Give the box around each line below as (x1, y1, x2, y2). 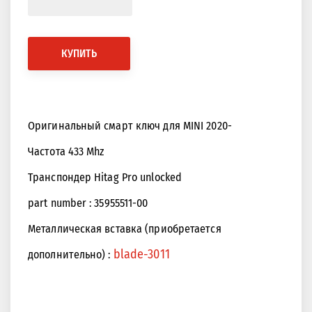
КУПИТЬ (61, 47, 97, 61)
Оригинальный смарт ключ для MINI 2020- (28, 119, 232, 133)
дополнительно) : (28, 248, 114, 262)
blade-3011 (113, 247, 170, 263)
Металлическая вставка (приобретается (28, 222, 221, 236)
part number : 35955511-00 (28, 196, 148, 210)
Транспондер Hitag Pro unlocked (28, 171, 182, 185)
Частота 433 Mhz (28, 145, 104, 159)
